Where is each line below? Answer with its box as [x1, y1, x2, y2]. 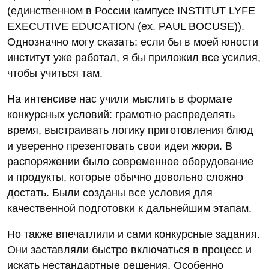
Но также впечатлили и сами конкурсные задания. [7, 228, 260, 241]
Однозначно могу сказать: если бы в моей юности [7, 36, 258, 49]
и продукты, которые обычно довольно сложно [7, 171, 243, 184]
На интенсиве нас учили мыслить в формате [7, 93, 232, 106]
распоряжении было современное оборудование [7, 156, 253, 168]
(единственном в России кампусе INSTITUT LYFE [7, 5, 255, 17]
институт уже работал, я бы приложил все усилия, [7, 52, 261, 64]
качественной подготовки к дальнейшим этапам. [7, 202, 252, 215]
